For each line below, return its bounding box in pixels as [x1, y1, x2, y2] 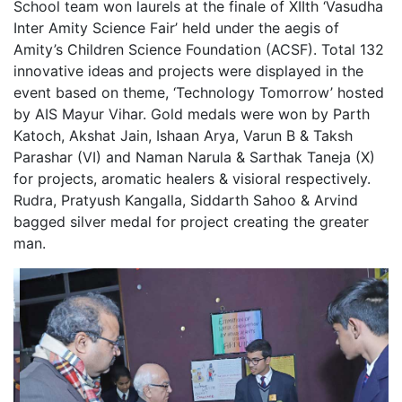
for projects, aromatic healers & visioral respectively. [13, 170, 371, 188]
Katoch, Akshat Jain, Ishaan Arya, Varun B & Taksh [13, 127, 353, 145]
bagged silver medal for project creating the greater [13, 213, 369, 232]
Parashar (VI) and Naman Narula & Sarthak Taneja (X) [13, 148, 375, 167]
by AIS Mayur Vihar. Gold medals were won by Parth [13, 105, 370, 124]
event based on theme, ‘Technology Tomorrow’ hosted [13, 83, 384, 102]
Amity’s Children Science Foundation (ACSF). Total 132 [13, 40, 384, 59]
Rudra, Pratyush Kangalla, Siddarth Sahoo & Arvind [13, 191, 358, 210]
